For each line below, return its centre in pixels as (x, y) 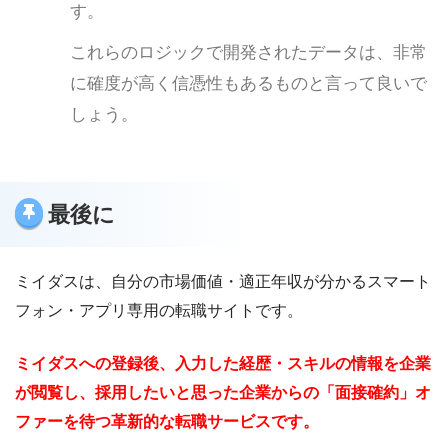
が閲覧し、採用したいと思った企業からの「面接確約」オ (223, 392)
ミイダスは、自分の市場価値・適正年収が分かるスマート (223, 281)
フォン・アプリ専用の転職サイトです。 (159, 310)
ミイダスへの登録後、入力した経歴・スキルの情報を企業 (223, 363)
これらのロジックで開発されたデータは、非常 (248, 52)
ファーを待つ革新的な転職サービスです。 (167, 421)
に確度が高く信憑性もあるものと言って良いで (248, 83)
